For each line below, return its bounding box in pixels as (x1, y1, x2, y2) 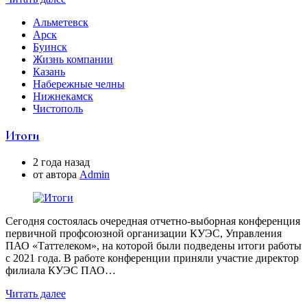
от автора (33, 168, 79, 180)
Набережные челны (33, 78, 125, 90)
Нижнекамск (33, 90, 93, 103)
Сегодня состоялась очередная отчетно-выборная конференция (5, 214, 300, 227)
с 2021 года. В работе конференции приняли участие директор (5, 251, 299, 264)
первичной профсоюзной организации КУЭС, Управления (5, 227, 282, 239)
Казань (33, 66, 65, 78)
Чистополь (33, 103, 83, 115)
